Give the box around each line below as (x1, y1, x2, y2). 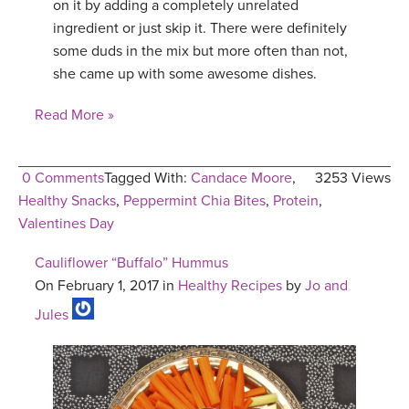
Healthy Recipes (178, 277, 282, 296)
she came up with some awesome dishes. (53, 65, 317, 84)
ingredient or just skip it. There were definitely (53, 19, 347, 38)
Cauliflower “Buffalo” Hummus (35, 254, 228, 273)
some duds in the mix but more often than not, (53, 42, 348, 61)
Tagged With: (104, 169, 191, 188)
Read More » (35, 106, 114, 125)
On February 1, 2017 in (35, 277, 178, 296)
